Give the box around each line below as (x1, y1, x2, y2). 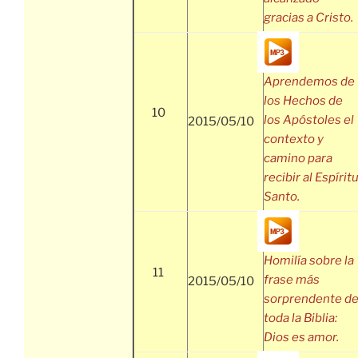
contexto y (264, 132, 324, 147)
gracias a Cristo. (264, 10, 353, 26)
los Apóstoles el (264, 113, 354, 128)
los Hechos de (264, 93, 343, 109)
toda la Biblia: (264, 311, 337, 326)
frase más (264, 272, 320, 288)
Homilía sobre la (264, 253, 354, 268)
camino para (264, 151, 332, 166)
